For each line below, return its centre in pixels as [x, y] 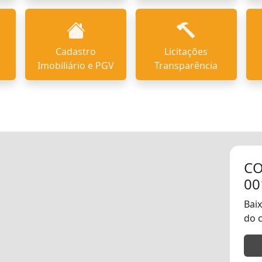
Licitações [186, 51]
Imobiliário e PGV [76, 65]
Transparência [186, 65]
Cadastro [76, 51]
